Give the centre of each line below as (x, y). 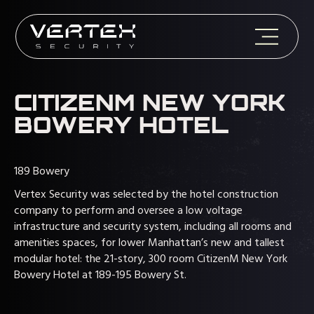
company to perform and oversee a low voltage (128, 211)
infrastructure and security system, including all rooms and (153, 227)
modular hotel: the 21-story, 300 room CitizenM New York (151, 259)
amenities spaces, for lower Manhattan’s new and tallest (149, 243)
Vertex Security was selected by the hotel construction (146, 195)
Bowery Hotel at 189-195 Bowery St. (100, 275)
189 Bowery (42, 172)
